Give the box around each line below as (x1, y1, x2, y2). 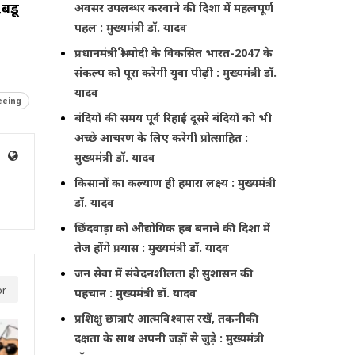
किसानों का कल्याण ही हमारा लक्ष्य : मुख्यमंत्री (74, 174, 277, 190)
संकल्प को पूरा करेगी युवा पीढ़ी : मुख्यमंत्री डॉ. (74, 64, 277, 80)
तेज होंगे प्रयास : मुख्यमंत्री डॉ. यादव (74, 239, 230, 255)
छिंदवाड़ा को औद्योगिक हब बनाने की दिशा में (74, 219, 271, 235)
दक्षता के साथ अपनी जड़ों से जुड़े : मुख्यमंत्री (74, 330, 265, 345)
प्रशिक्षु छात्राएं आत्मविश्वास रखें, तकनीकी (74, 310, 259, 326)
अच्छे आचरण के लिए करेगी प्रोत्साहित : (74, 129, 249, 145)
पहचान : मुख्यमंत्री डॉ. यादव (74, 284, 197, 300)
